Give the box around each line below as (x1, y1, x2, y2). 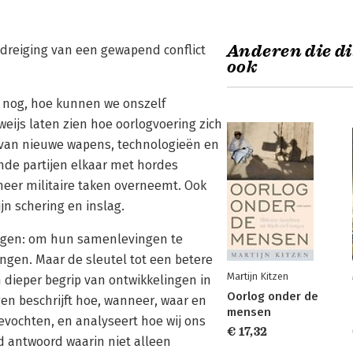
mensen (227, 305, 271, 319)
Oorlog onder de (227, 289, 318, 303)
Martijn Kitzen (227, 270, 288, 282)
